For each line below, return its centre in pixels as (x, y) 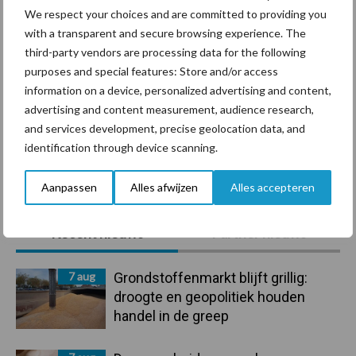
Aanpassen (69, 187)
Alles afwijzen (164, 187)
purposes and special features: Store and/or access (151, 71)
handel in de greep (171, 316)
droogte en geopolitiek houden (209, 297)
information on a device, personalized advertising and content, (178, 90)
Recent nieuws (97, 233)
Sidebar (48, 255)
